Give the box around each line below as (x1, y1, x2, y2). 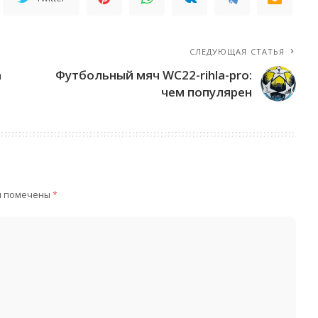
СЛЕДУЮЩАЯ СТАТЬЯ (189, 45, 285, 57)
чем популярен (161, 83, 253, 100)
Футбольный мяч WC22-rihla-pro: (55, 66, 253, 83)
